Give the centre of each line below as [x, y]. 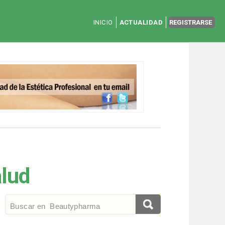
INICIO [103, 22]
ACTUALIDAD [141, 22]
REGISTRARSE [191, 22]
